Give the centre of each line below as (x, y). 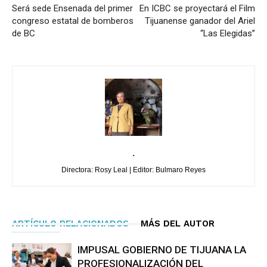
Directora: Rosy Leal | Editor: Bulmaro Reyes (133, 170)
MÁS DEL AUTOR (178, 224)
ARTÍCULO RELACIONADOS (70, 224)
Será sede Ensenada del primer (72, 9)
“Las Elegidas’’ (228, 34)
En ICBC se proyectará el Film (197, 9)
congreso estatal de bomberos (73, 21)
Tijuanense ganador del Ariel (200, 21)
